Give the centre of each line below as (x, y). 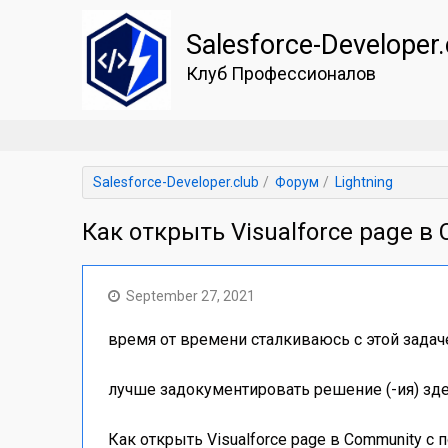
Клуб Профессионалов (280, 73)
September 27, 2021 (190, 296)
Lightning (364, 182)
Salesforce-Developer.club (176, 182)
